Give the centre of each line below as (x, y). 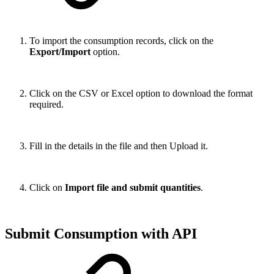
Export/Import (61, 51)
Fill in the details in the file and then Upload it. (119, 146)
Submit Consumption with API (101, 234)
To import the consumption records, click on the (121, 40)
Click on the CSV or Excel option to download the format (141, 93)
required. (46, 104)
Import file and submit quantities (133, 187)
